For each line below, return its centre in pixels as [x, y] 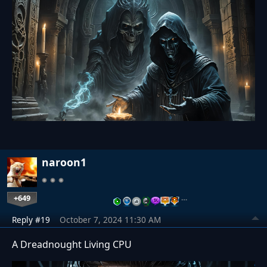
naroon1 [64, 162]
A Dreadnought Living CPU [72, 245]
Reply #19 [31, 220]
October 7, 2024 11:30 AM [110, 220]
